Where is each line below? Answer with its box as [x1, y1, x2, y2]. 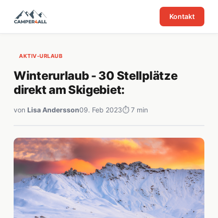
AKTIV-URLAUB [19, 53, 62, 59]
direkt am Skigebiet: [14, 83, 127, 97]
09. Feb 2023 [79, 106, 122, 114]
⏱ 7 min [122, 106, 148, 114]
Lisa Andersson [27, 106, 79, 114]
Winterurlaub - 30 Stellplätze [14, 69, 178, 83]
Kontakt [169, 12, 195, 20]
